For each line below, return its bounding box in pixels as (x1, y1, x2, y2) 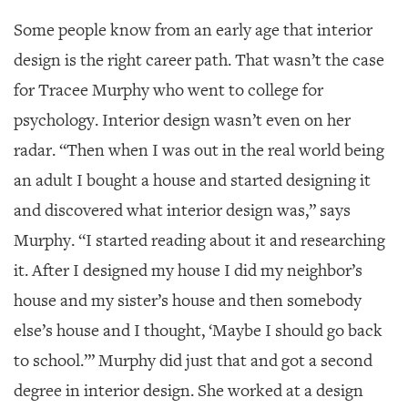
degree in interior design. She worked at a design (14, 379, 363, 402)
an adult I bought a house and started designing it (14, 168, 371, 191)
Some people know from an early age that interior (14, 18, 372, 41)
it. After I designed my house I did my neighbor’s (14, 259, 362, 281)
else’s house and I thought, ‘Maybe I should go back (14, 319, 382, 342)
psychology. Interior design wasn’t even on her (14, 108, 351, 131)
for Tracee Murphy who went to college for (14, 78, 323, 101)
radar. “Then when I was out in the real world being (14, 138, 384, 161)
